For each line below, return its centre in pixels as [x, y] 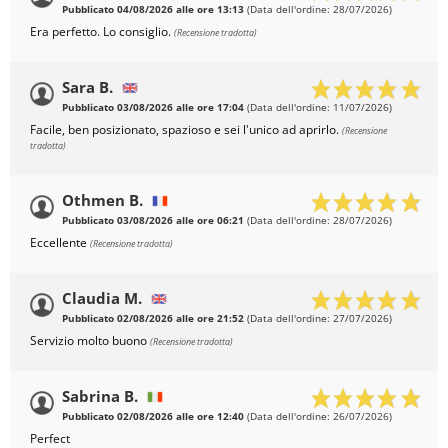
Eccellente [60, 243]
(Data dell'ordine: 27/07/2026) [318, 319]
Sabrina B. [100, 396]
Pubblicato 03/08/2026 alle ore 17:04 [153, 108]
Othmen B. [102, 200]
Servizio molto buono [90, 341]
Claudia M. [102, 298]
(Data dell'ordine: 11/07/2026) [318, 108]
